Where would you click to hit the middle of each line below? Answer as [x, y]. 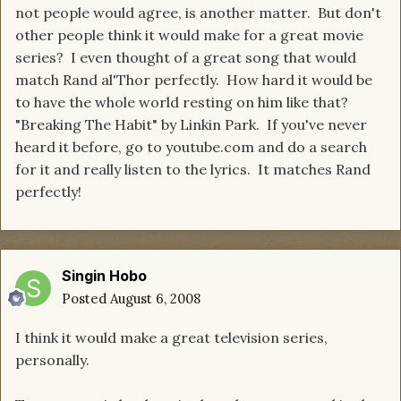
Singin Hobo [104, 276]
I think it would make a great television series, [171, 338]
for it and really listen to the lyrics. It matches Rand [193, 170]
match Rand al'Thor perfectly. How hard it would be [194, 80]
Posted [86, 299]
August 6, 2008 [155, 299]
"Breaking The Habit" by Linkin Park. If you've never [191, 125]
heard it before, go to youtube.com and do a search [191, 147]
